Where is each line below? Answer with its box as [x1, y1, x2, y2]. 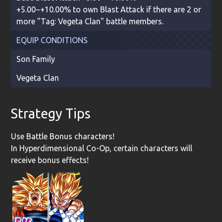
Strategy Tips [11, 106, 91, 121]
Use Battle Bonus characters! [11, 132, 115, 141]
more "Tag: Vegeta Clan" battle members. [16, 16, 164, 26]
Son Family [16, 54, 55, 63]
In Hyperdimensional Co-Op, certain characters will [11, 144, 193, 153]
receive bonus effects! [11, 156, 89, 165]
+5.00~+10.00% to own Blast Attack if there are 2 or [16, 4, 201, 14]
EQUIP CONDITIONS [16, 35, 88, 45]
